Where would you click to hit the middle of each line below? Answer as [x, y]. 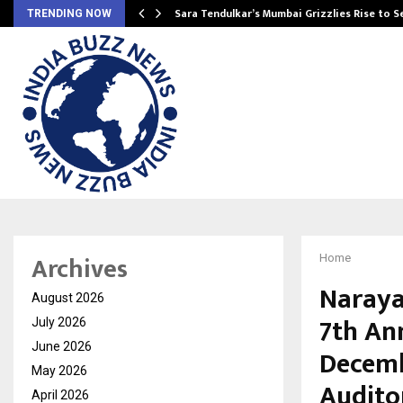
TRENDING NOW [69, 13]
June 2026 [62, 347]
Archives [80, 270]
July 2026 [59, 322]
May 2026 [59, 371]
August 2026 [68, 298]
